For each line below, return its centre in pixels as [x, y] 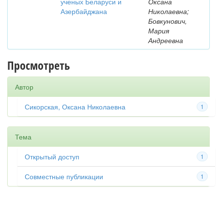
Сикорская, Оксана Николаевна [75, 107]
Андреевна [166, 40]
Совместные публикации [64, 176]
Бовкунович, [168, 21]
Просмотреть [39, 65]
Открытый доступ [52, 156]
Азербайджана [84, 11]
